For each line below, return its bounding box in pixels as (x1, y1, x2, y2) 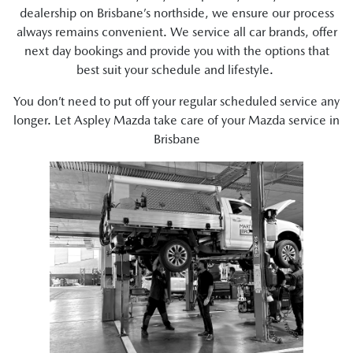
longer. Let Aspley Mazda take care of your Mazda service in (13, 113, 340, 128)
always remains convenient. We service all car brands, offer (16, 24, 337, 39)
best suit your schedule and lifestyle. (76, 62, 277, 77)
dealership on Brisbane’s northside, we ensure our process (19, 6, 334, 20)
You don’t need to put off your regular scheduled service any (13, 94, 340, 109)
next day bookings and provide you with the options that (24, 43, 329, 58)
